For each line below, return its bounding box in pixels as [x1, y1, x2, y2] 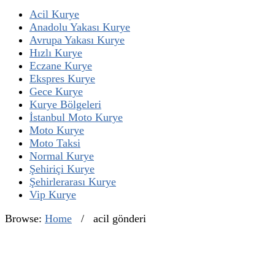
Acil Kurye [29, 8, 79, 20]
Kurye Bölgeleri [29, 98, 101, 110]
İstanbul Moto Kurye [29, 111, 123, 123]
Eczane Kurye [29, 60, 92, 72]
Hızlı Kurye [29, 47, 82, 59]
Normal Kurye [29, 150, 94, 162]
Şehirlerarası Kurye [29, 176, 116, 188]
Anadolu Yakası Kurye [29, 21, 130, 33]
